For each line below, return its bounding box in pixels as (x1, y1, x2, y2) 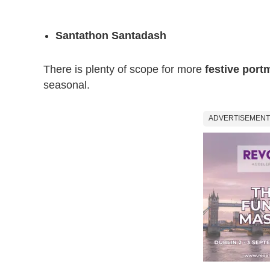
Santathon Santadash (55, 29, 166, 42)
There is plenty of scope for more (43, 63, 205, 75)
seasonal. (43, 78, 90, 91)
